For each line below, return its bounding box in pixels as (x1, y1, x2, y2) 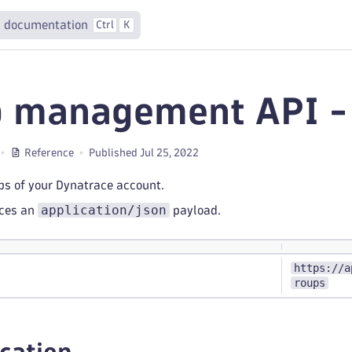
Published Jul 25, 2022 (89, 147, 199, 158)
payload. (170, 204, 221, 216)
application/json (41, 203, 167, 218)
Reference (24, 147, 74, 158)
